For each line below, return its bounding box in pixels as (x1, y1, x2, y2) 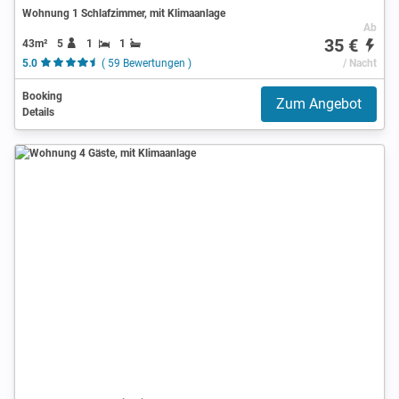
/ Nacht (342, 56, 377, 69)
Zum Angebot (276, 94, 362, 112)
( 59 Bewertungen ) (101, 56, 191, 69)
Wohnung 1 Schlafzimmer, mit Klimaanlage (22, 6, 225, 20)
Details (22, 105, 54, 118)
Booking (22, 89, 62, 102)
